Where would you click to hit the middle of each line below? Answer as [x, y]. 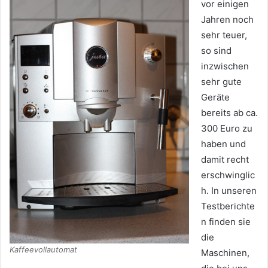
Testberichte [228, 206]
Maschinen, [225, 253]
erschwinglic [228, 175]
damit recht [225, 160]
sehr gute [221, 82]
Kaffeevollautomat [43, 249]
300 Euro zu [227, 129]
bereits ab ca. [229, 113]
